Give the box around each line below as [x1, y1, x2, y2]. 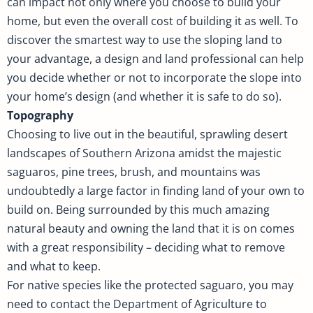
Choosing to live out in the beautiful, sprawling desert [7, 126, 288, 143]
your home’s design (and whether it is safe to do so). [7, 89, 282, 105]
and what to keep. [7, 259, 101, 275]
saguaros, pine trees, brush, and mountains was [7, 164, 261, 180]
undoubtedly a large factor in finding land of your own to [7, 183, 305, 199]
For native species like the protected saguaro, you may [7, 277, 293, 293]
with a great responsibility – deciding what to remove [7, 240, 285, 256]
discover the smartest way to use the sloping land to [7, 32, 282, 48]
